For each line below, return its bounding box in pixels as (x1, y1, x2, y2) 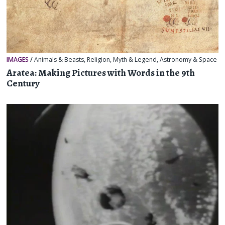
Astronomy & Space (160, 55, 217, 64)
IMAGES (7, 55, 29, 64)
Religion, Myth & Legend (87, 55, 157, 64)
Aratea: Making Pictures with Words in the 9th (7, 66, 195, 79)
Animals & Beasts (34, 55, 84, 64)
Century (7, 76, 40, 90)
